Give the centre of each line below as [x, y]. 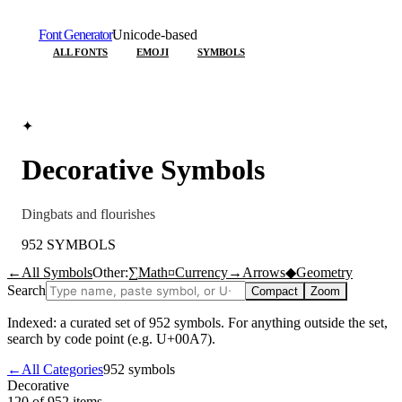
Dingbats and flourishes [88, 214]
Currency [201, 272]
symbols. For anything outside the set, [279, 322]
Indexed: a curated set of [78, 322]
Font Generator [75, 35]
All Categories [62, 369]
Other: [110, 272]
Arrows [264, 272]
